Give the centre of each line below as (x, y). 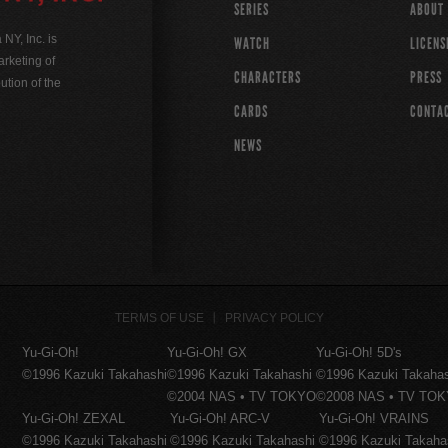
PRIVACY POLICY (274, 318)
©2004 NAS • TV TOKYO (242, 396)
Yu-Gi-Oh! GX (207, 352)
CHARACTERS (267, 77)
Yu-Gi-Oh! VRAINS (374, 418)
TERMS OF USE (159, 318)
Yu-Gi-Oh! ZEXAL (74, 418)
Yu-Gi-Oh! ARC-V (220, 418)
